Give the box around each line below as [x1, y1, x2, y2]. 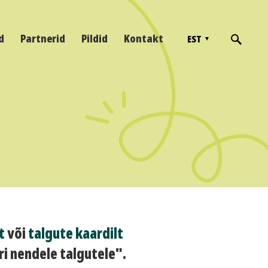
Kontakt [124, 31, 163, 45]
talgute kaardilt [28, 223, 123, 243]
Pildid [81, 31, 108, 45]
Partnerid [20, 31, 65, 45]
